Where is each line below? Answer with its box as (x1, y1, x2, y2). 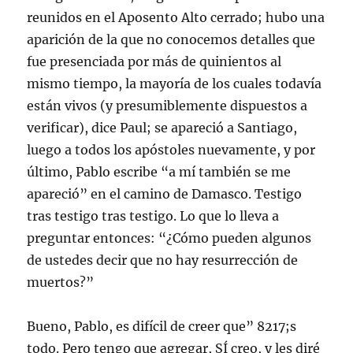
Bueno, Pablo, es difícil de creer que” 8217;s (27, 318, 297, 334)
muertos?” (27, 273, 95, 290)
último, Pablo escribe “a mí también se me (27, 163, 292, 180)
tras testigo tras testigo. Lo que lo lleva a (27, 207, 280, 224)
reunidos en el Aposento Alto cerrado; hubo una (27, 9, 325, 25)
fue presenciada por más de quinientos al (27, 53, 282, 69)
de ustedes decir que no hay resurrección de (27, 251, 299, 268)
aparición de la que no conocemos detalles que (27, 31, 316, 47)
